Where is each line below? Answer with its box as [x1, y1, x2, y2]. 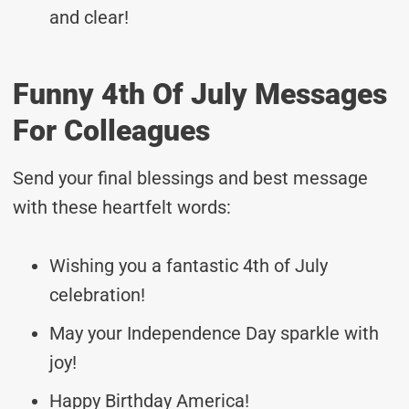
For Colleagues [13, 112, 210, 148]
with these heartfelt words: [13, 195, 231, 218]
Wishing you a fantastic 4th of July [49, 254, 328, 277]
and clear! [49, 5, 129, 28]
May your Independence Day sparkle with [49, 321, 379, 344]
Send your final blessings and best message [13, 166, 368, 189]
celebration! [49, 283, 145, 306]
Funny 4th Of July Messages [13, 76, 387, 111]
